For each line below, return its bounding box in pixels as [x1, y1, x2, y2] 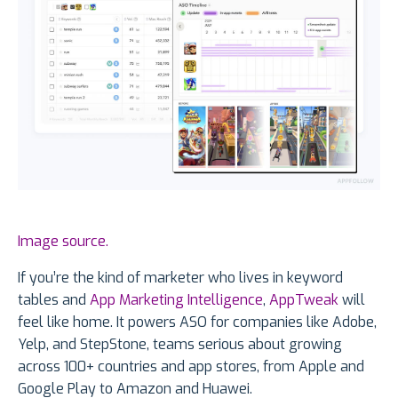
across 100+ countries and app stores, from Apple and [18, 357, 364, 377]
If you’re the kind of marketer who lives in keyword [18, 268, 343, 288]
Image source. [18, 232, 108, 251]
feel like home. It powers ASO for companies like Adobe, [18, 313, 377, 332]
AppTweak [269, 291, 338, 310]
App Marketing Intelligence [90, 291, 263, 310]
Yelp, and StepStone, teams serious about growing [18, 335, 342, 354]
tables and [18, 291, 90, 310]
